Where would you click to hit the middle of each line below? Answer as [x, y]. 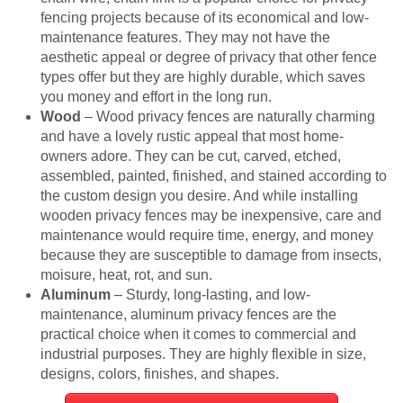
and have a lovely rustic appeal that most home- [192, 136]
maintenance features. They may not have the [185, 37]
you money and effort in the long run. [156, 96]
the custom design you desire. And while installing [199, 195]
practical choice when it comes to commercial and [198, 334]
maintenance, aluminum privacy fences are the [188, 314]
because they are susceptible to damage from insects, [211, 255]
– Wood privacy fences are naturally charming [228, 116]
